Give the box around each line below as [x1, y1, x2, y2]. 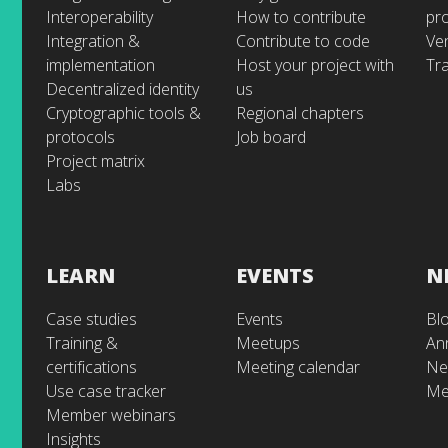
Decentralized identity [46, 78, 199, 100]
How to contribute [236, 6, 366, 28]
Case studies [46, 308, 137, 330]
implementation [46, 54, 155, 76]
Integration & [46, 30, 140, 52]
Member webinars [46, 404, 176, 426]
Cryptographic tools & [46, 102, 201, 124]
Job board [236, 126, 306, 148]
